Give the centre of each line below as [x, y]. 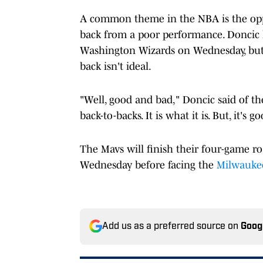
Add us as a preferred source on [171, 226]
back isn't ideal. [117, 66]
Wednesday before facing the [148, 165]
